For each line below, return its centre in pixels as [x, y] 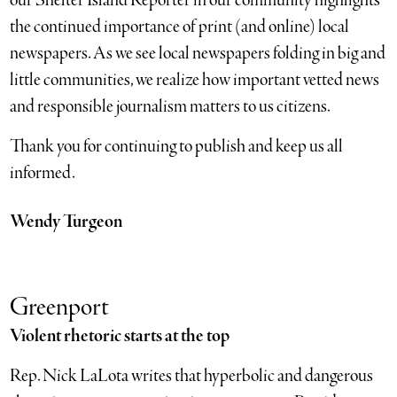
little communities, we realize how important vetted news [195, 80]
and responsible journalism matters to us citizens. [171, 106]
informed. [43, 173]
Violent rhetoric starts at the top [120, 336]
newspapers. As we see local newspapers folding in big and [198, 53]
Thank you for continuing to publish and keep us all [177, 146]
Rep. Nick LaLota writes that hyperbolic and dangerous [192, 376]
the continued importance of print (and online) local [180, 27]
